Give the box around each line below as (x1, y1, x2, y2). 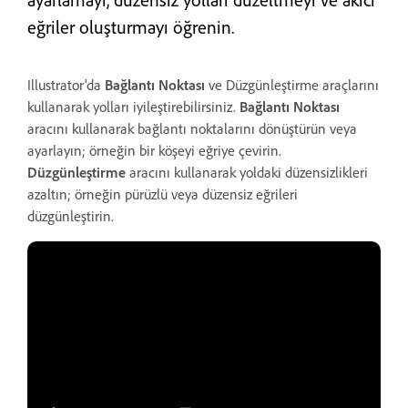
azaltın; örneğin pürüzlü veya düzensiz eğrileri (27, 185, 298, 203)
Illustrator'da (27, 76, 105, 94)
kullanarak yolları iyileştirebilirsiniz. (27, 97, 240, 116)
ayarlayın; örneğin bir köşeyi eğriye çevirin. (27, 141, 281, 159)
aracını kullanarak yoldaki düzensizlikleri (126, 163, 368, 181)
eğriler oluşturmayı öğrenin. (27, 15, 234, 38)
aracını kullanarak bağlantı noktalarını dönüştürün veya (27, 119, 357, 138)
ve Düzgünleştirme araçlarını (209, 76, 379, 94)
